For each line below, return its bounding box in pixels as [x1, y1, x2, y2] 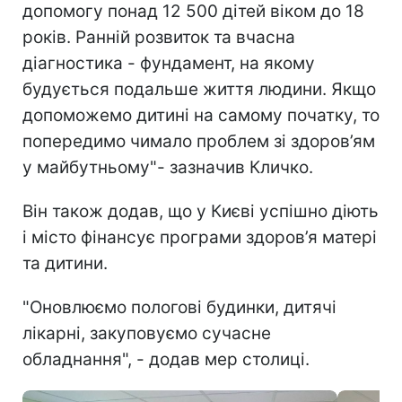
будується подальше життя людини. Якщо [22, 78, 376, 100]
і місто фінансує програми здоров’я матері [22, 226, 377, 248]
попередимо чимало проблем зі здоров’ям [22, 130, 375, 152]
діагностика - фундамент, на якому [22, 52, 315, 74]
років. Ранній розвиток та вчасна [22, 26, 295, 48]
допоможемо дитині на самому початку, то [22, 104, 380, 126]
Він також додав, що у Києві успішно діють [22, 200, 379, 222]
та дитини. [22, 252, 108, 274]
